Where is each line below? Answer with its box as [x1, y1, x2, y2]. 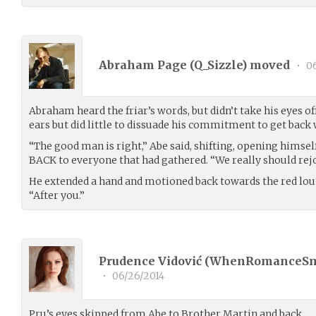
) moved [242, 58, 293, 73]
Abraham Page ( [99, 58, 194, 73]
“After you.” [29, 188, 85, 202]
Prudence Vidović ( [99, 254, 209, 269]
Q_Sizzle [194, 58, 242, 73]
